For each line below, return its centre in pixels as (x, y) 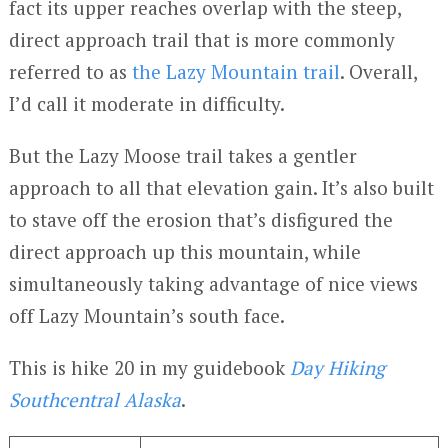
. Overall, (378, 72)
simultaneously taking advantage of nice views (213, 284)
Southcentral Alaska (94, 400)
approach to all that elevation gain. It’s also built (221, 188)
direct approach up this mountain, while (184, 252)
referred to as (70, 72)
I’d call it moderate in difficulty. (146, 104)
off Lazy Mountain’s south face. (146, 316)
